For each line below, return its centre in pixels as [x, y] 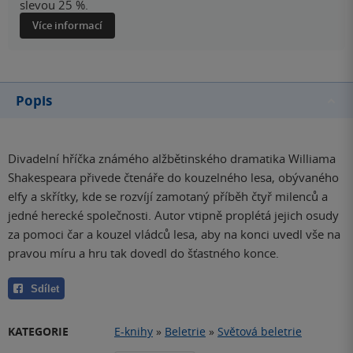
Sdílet [45, 288]
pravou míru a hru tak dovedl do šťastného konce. [143, 253]
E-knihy [134, 331]
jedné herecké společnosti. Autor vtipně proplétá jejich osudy [173, 216]
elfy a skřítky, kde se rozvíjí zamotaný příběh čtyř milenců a [168, 197]
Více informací [67, 26]
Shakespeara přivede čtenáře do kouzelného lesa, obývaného [173, 178]
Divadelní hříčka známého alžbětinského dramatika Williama [172, 159]
